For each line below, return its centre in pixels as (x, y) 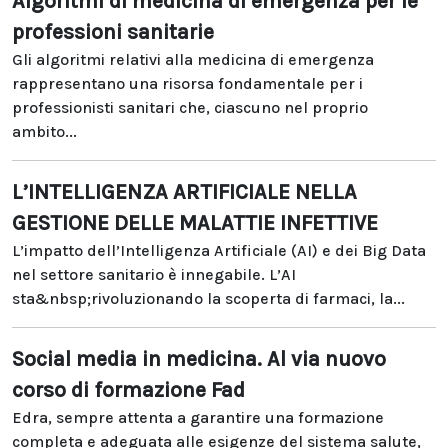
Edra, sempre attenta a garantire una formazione (198, 417)
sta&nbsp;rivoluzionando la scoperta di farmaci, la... (208, 298)
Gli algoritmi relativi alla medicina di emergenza (193, 59)
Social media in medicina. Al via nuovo (199, 359)
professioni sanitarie (113, 32)
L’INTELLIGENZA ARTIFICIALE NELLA (184, 192)
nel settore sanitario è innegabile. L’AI (154, 274)
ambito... (44, 131)
